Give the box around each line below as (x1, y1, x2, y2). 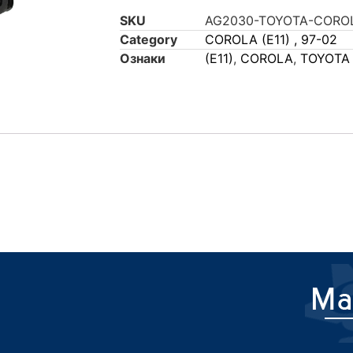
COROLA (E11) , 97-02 (205, 32, 337, 48)
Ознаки (120, 50, 165, 67)
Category (120, 32, 177, 48)
